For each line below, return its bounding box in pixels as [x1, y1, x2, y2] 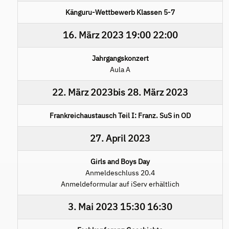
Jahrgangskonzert [91, 53, 149, 63]
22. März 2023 [52, 86, 113, 98]
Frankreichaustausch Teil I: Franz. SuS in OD [50, 110, 191, 120]
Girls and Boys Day [90, 156, 150, 166]
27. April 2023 [90, 132, 150, 144]
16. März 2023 [62, 29, 124, 41]
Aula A [110, 64, 130, 74]
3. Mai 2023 [68, 200, 118, 213]
